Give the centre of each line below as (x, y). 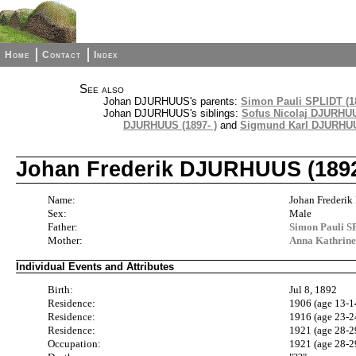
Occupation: (74, 344)
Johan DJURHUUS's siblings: (172, 113)
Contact (62, 55)
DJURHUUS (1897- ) (170, 125)
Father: (63, 226)
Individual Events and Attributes (95, 266)
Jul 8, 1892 (313, 290)
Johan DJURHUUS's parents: (172, 101)
